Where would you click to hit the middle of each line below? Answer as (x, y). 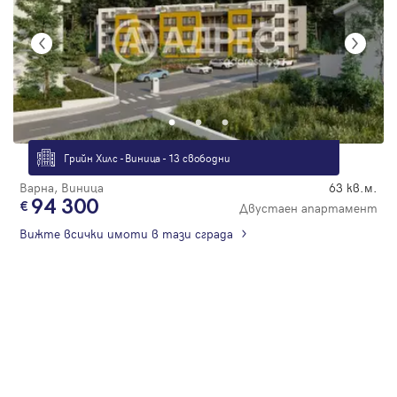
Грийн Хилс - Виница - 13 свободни (147, 157)
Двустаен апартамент (308, 207)
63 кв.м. (353, 187)
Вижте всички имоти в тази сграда (126, 233)
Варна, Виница (62, 187)
